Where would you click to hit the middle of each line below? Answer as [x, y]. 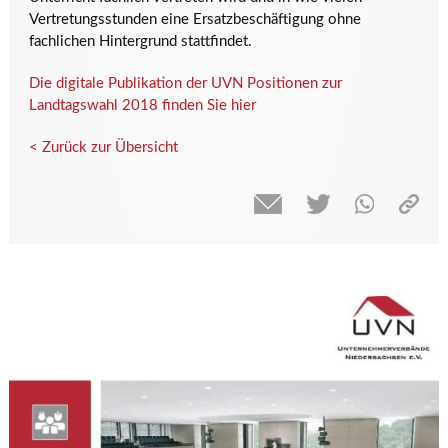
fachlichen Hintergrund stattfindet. [140, 41]
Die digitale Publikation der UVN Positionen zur [185, 83]
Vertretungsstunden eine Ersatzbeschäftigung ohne [194, 19]
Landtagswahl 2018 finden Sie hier [142, 105]
